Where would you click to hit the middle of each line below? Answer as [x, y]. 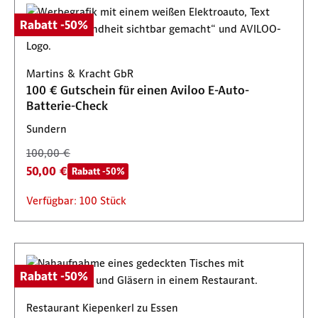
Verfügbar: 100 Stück [76, 201]
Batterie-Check [67, 106]
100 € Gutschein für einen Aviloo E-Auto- [138, 90]
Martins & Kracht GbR [80, 73]
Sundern [46, 129]
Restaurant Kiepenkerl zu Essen [102, 308]
